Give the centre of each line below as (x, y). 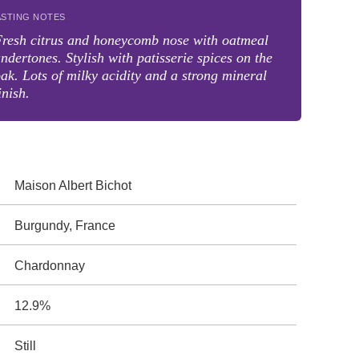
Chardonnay (50, 266)
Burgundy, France (65, 226)
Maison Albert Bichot (73, 186)
